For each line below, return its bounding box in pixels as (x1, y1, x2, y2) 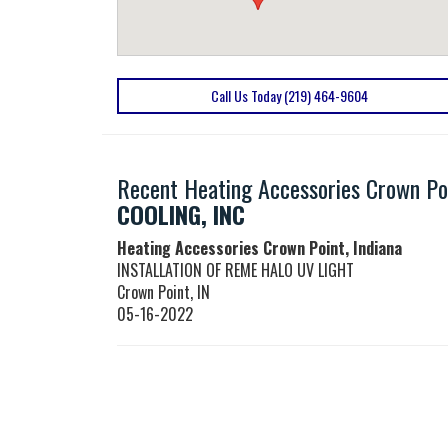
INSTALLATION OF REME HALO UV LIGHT (117, 258, 354, 282)
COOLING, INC (117, 196, 245, 232)
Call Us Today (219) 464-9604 (211, 85, 368, 106)
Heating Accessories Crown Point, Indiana (117, 236, 402, 260)
